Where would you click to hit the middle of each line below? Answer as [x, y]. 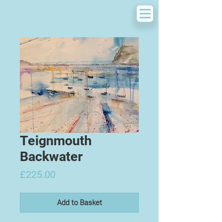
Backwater [51, 157]
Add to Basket [79, 203]
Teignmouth [56, 141]
